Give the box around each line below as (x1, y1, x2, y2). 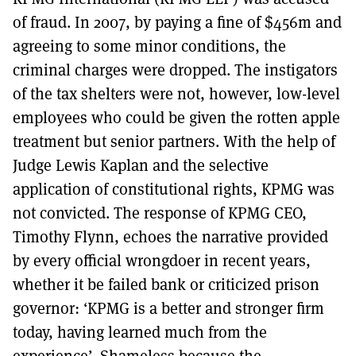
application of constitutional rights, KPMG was (13, 177, 335, 199)
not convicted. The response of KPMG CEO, (13, 201, 307, 223)
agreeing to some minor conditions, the (13, 34, 286, 56)
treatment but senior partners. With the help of (13, 130, 335, 152)
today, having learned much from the (13, 320, 267, 342)
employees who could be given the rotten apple (13, 106, 340, 128)
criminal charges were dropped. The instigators (13, 58, 338, 80)
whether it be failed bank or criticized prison (13, 273, 319, 295)
